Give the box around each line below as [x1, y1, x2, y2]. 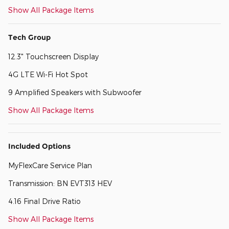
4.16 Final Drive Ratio [8, 196, 81, 205]
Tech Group [8, 32, 51, 42]
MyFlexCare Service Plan [8, 161, 92, 170]
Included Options [8, 141, 71, 151]
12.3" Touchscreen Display [8, 52, 99, 61]
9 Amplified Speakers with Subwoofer [8, 87, 142, 97]
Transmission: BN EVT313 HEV [8, 178, 112, 188]
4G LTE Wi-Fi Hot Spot [8, 70, 88, 79]
